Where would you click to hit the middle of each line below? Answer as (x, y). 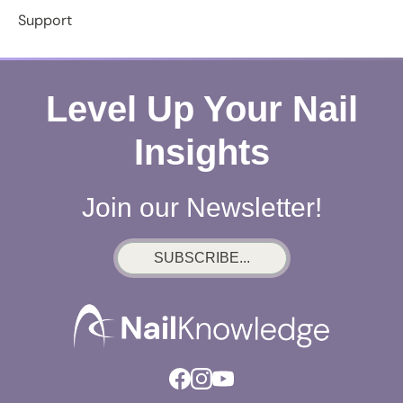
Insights (201, 152)
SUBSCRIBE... (201, 258)
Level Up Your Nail (201, 109)
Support (45, 21)
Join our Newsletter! (201, 208)
